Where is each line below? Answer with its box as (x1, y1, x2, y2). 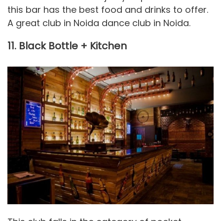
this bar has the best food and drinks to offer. (7, 3, 208, 16)
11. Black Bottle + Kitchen (7, 39, 127, 53)
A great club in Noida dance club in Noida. (7, 16, 190, 29)
